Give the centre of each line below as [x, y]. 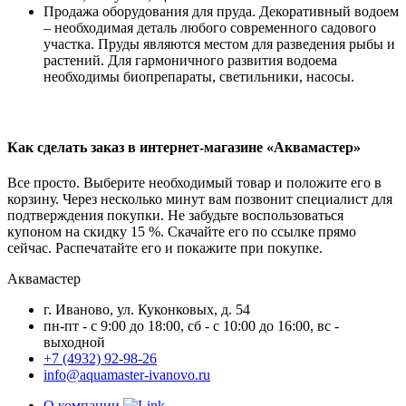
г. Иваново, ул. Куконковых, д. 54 [147, 310]
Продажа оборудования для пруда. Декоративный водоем [221, 11]
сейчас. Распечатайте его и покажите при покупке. [165, 248]
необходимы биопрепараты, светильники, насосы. [199, 76]
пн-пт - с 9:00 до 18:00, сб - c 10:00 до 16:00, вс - [191, 326]
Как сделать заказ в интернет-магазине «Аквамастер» [184, 148]
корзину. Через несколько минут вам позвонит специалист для [200, 199]
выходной [74, 343]
